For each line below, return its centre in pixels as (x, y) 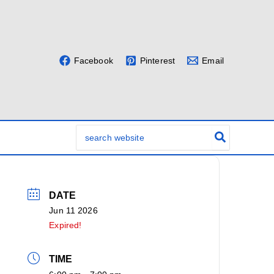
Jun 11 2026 (73, 210)
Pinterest (158, 61)
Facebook (93, 61)
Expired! (65, 225)
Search (90, 131)
